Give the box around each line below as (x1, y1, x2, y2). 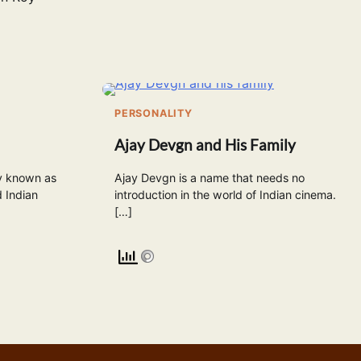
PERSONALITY (114, 107, 193, 120)
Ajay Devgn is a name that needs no (114, 171, 305, 185)
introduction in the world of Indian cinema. (114, 188, 336, 202)
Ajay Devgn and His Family (114, 135, 296, 155)
